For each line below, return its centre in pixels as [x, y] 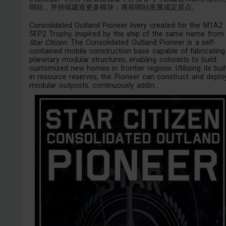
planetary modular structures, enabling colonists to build [123, 60]
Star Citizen [48, 43]
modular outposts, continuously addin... [94, 86]
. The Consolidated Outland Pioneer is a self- [141, 43]
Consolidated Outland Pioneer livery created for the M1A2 [126, 25]
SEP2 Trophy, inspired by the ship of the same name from [126, 34]
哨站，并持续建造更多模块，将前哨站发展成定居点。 [114, 7]
